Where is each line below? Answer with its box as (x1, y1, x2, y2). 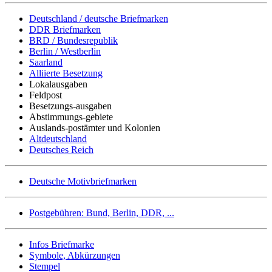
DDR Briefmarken (29, 24, 101, 35)
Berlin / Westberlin (29, 46, 101, 56)
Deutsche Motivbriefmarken (29, 175, 137, 186)
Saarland (29, 56, 63, 67)
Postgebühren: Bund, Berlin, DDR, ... (29, 207, 174, 218)
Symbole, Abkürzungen (29, 250, 120, 260)
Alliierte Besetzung (29, 67, 103, 78)
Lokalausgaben (29, 78, 87, 89)
